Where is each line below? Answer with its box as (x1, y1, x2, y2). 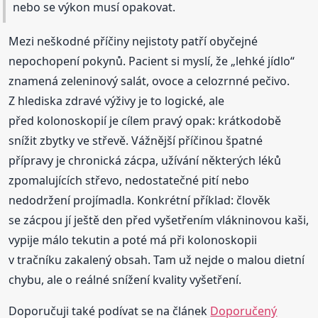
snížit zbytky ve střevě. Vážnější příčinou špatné (9, 132, 263, 148)
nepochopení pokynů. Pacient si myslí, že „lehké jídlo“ (9, 53, 295, 69)
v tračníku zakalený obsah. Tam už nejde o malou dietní (9, 251, 305, 268)
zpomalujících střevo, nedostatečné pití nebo (9, 172, 250, 188)
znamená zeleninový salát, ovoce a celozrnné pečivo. (9, 72, 290, 89)
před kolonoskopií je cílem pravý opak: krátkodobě (9, 112, 282, 128)
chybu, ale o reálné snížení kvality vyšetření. (9, 271, 242, 287)
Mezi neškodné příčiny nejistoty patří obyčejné (9, 33, 258, 49)
